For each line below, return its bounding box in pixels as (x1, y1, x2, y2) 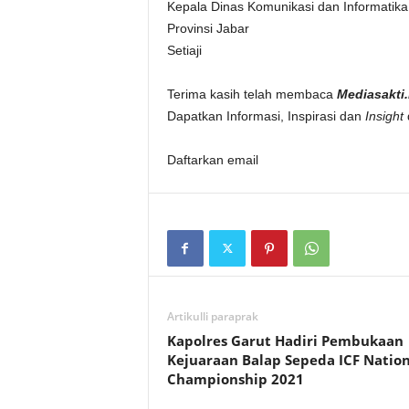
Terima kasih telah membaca (166, 87, 337, 101)
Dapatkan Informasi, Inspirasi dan (166, 109, 365, 123)
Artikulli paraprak (166, 309, 258, 324)
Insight (364, 109, 404, 123)
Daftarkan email (166, 152, 258, 167)
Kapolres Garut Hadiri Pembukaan (166, 331, 404, 350)
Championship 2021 (166, 370, 304, 388)
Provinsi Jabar (166, 21, 249, 36)
